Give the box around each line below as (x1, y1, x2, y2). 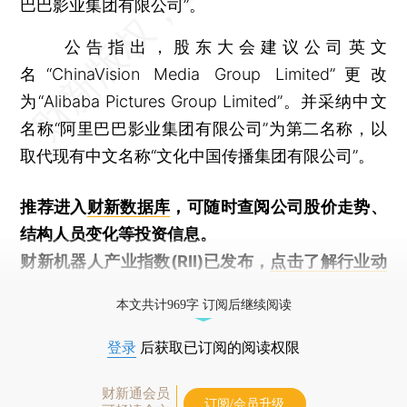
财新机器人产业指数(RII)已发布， (20, 251, 271, 271)
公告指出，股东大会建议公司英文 (20, 36, 387, 56)
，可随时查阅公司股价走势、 (170, 196, 387, 216)
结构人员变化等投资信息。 (20, 223, 217, 243)
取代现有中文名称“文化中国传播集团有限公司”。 (20, 145, 375, 165)
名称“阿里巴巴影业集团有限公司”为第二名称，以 (20, 118, 387, 138)
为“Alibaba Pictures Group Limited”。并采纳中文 (20, 91, 387, 111)
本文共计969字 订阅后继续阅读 (115, 297, 292, 312)
